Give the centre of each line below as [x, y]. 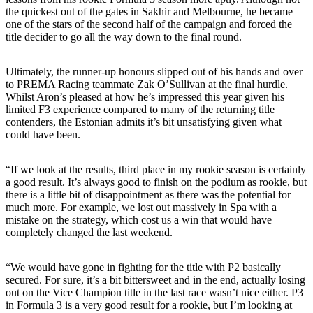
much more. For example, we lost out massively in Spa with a [141, 207]
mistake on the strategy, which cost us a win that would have [139, 219]
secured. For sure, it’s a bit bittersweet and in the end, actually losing [155, 279]
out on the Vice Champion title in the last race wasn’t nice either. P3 [154, 292]
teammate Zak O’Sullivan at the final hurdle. [189, 84]
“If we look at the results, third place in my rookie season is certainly [156, 169]
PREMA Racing [53, 84]
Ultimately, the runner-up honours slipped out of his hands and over [154, 71]
